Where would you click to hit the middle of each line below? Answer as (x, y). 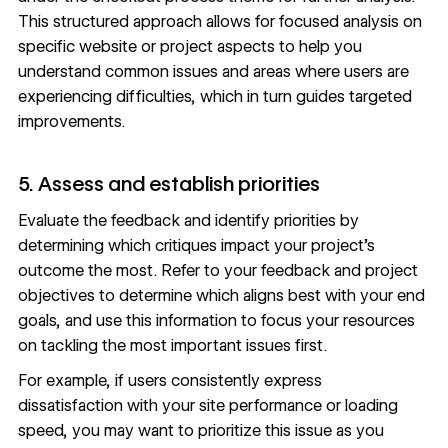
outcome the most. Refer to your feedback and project (217, 270)
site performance (260, 406)
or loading (359, 406)
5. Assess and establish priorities (168, 183)
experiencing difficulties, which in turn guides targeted (214, 96)
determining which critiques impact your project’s (196, 245)
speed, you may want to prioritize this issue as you (200, 431)
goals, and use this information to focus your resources (216, 320)
